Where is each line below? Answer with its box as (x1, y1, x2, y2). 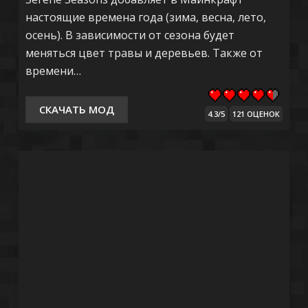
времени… (25, 63, 81, 78)
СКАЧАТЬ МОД (38, 102, 114, 117)
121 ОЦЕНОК (232, 108, 280, 119)
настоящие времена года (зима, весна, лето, (25, 9, 266, 25)
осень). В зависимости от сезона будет (25, 27, 234, 43)
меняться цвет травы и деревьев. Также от (25, 45, 263, 60)
